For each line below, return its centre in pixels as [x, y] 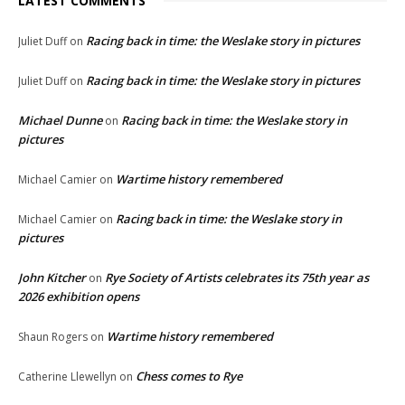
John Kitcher [52, 277]
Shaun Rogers [53, 336]
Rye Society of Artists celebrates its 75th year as [237, 277]
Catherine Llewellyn [67, 376]
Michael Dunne [60, 120]
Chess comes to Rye [189, 376]
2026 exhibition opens [79, 296]
